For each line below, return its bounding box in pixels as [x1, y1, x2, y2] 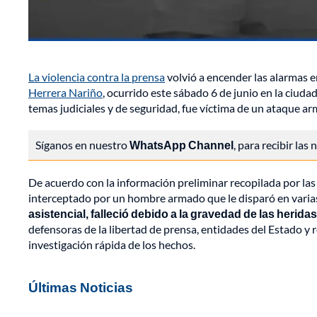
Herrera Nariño [28, 86, 103, 100]
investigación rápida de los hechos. [28, 238, 195, 252]
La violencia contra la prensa [28, 70, 165, 84]
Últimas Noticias [28, 279, 133, 296]
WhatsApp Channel [129, 138, 234, 152]
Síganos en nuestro [35, 138, 129, 152]
